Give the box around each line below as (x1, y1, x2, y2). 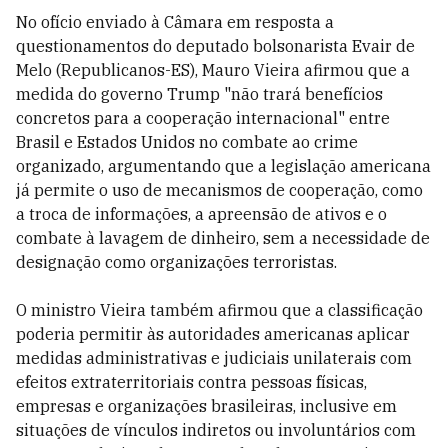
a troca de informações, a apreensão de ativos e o (16, 204, 387, 224)
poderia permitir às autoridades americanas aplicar (16, 324, 410, 344)
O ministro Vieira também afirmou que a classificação (16, 300, 423, 320)
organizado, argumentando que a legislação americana (16, 156, 431, 176)
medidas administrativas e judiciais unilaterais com (16, 348, 412, 368)
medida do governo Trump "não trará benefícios (16, 84, 383, 104)
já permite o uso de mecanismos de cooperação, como (16, 180, 423, 200)
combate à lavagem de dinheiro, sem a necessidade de (16, 228, 430, 248)
